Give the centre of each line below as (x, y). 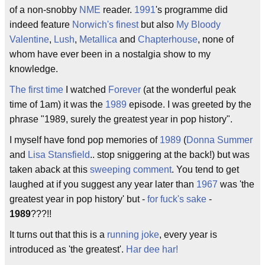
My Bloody (198, 25)
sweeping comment (131, 169)
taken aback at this (50, 169)
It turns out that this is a (58, 235)
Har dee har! (152, 249)
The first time (36, 90)
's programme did (192, 10)
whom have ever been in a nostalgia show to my (110, 54)
